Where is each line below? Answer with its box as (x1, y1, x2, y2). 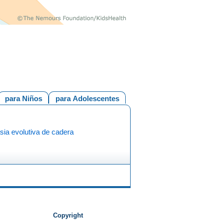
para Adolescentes (55, 94, 119, 103)
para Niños (4, 94, 42, 103)
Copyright (53, 212, 83, 219)
